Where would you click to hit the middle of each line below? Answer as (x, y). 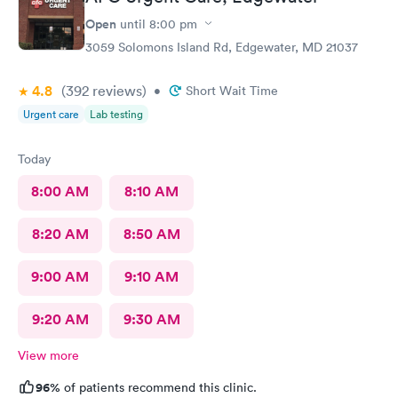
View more (48, 355)
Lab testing (116, 114)
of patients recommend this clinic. (159, 387)
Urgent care (51, 114)
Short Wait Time (232, 90)
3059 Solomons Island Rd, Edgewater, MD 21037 (222, 47)
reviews (115, 90)
